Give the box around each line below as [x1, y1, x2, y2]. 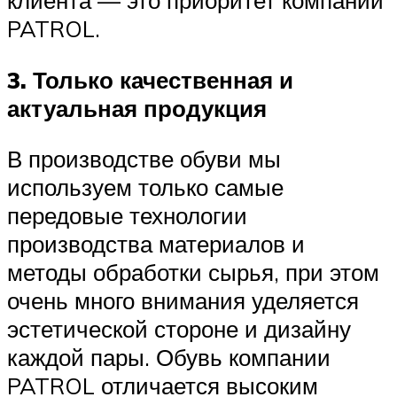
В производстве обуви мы [7, 144, 281, 174]
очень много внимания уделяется [7, 286, 359, 315]
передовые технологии [7, 201, 247, 230]
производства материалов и [7, 230, 305, 259]
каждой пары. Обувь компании [7, 343, 331, 372]
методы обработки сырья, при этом [7, 258, 379, 287]
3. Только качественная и [7, 65, 293, 94]
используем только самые [7, 173, 284, 202]
